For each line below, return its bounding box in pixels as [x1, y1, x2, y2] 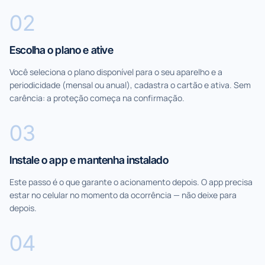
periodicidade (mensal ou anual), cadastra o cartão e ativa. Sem [9, 79, 251, 91]
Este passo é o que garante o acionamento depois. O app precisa [9, 176, 253, 188]
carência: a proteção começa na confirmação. [9, 92, 185, 104]
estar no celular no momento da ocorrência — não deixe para [9, 189, 237, 201]
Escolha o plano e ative [9, 43, 114, 56]
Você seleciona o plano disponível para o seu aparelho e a [9, 66, 222, 77]
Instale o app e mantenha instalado [9, 153, 169, 166]
